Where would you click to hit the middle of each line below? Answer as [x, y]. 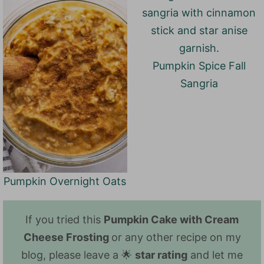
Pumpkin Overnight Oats [65, 181]
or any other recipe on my [176, 237]
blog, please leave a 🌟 [78, 255]
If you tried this [65, 219]
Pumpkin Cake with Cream [171, 219]
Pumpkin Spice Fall [199, 66]
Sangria [199, 84]
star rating [161, 255]
